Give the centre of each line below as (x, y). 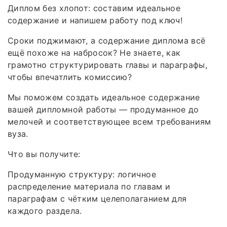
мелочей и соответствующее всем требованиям (109, 121)
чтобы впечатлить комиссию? (70, 77)
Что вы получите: (44, 154)
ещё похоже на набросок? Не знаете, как (94, 52)
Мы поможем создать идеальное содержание (104, 97)
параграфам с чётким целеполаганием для (97, 198)
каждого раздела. (45, 211)
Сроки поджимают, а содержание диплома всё (107, 40)
